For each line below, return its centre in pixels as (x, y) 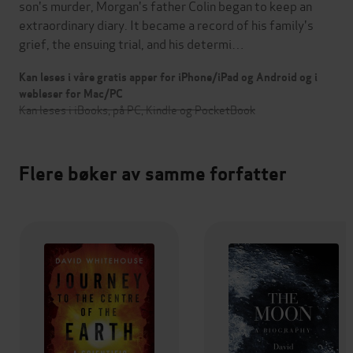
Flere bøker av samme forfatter (153, 173)
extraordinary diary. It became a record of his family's (166, 24)
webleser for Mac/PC (71, 93)
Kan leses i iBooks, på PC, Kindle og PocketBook (137, 109)
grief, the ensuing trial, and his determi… (132, 43)
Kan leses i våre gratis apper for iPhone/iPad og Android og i (168, 77)
